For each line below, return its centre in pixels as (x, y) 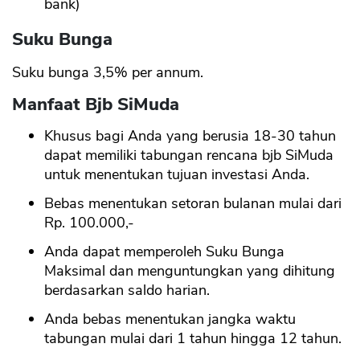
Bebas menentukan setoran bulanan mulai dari (193, 204)
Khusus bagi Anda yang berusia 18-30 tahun (190, 136)
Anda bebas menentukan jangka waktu (170, 319)
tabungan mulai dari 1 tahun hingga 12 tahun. (193, 339)
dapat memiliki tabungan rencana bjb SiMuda (189, 155)
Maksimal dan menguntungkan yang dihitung (190, 271)
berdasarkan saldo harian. (127, 290)
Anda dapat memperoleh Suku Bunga (164, 252)
